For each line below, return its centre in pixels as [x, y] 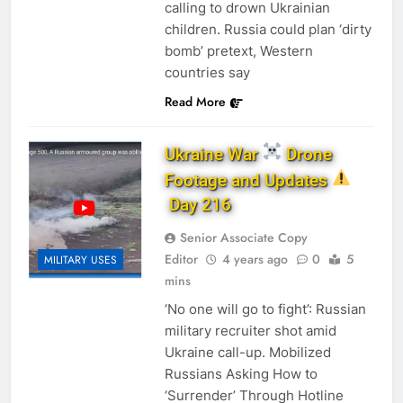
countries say [207, 72]
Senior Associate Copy [243, 238]
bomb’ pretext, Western [238, 50]
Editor [181, 260]
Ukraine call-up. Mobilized [247, 353]
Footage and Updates [248, 181]
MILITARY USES [81, 260]
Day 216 [197, 205]
